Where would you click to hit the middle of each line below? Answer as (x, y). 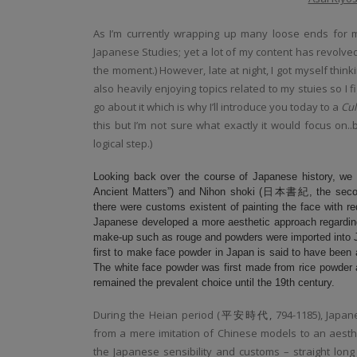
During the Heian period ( (157, 315)
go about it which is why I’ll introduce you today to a (218, 107)
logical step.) (123, 143)
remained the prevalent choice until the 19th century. (214, 282)
